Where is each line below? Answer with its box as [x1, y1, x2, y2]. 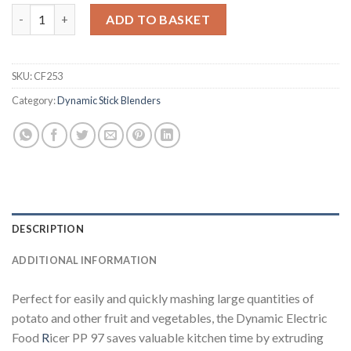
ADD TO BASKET [106, 11, 211, 27]
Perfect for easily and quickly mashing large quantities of [12, 291, 314, 306]
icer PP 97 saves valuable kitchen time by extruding [49, 330, 324, 346]
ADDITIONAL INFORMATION [12, 254, 157, 267]
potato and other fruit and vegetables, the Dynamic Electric [12, 310, 327, 326]
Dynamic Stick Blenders [57, 94, 161, 107]
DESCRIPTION [12, 223, 84, 236]
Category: [12, 94, 57, 107]
